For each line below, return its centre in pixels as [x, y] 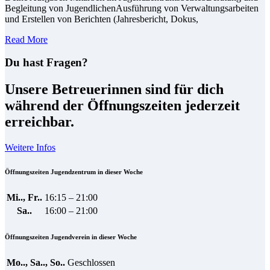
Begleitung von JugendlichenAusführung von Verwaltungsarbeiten [132, 8]
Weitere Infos [30, 148]
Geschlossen [91, 262]
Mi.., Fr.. [24, 198]
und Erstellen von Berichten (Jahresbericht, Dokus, [102, 19]
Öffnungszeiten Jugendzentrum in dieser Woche [74, 172]
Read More [26, 39]
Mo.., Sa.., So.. [36, 262]
